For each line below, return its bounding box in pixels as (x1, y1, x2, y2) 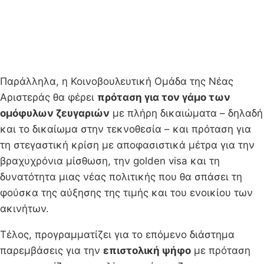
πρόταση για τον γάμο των (97, 91, 230, 103)
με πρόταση (191, 244, 250, 256)
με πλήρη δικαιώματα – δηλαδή (110, 107, 263, 119)
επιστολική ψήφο (103, 244, 191, 256)
